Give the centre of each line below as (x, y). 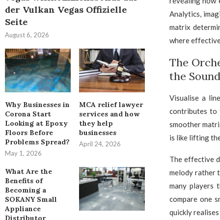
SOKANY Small (31, 200)
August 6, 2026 (27, 35)
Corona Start (28, 114)
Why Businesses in (37, 105)
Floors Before (29, 133)
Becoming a (26, 190)
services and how (109, 114)
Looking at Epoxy (36, 124)
